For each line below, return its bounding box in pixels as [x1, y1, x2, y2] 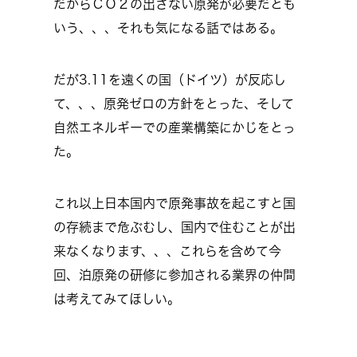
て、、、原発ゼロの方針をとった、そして [53, 97, 294, 110]
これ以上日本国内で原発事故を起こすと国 [53, 197, 296, 210]
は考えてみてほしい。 [53, 292, 180, 305]
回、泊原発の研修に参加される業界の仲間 [53, 269, 296, 281]
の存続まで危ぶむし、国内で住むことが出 [53, 221, 296, 233]
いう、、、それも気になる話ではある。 [53, 22, 283, 34]
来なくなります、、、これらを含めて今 [53, 245, 281, 257]
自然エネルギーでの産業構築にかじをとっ [53, 121, 296, 134]
